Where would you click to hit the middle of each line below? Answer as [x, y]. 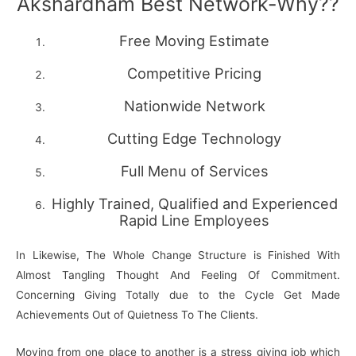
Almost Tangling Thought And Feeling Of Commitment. [178, 275]
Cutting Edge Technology [195, 139]
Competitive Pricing [195, 74]
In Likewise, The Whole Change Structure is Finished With [178, 255]
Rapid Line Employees [195, 221]
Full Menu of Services [194, 171]
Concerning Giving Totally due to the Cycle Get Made [178, 294]
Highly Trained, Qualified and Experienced [194, 204]
